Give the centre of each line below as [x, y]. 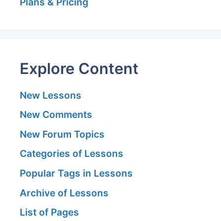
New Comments [56, 115]
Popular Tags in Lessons [76, 173]
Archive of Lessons [64, 193]
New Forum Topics [62, 134]
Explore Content [79, 68]
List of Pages [49, 212]
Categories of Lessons [72, 154]
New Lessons [51, 95]
